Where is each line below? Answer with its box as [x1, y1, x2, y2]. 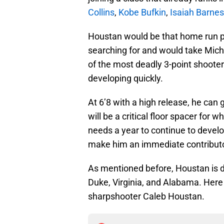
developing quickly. [88, 72, 163, 83]
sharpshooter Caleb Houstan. [88, 190, 204, 201]
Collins [88, 6, 114, 17]
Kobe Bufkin [118, 6, 166, 17]
